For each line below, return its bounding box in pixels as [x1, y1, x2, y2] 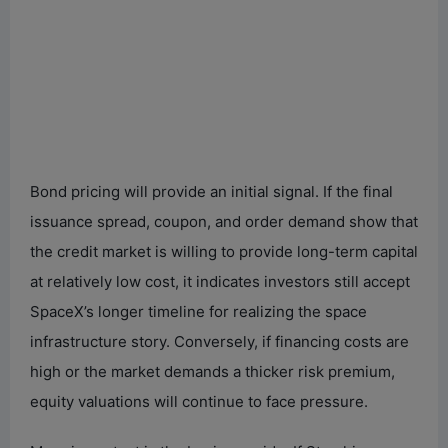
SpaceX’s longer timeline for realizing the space [30, 301, 367, 321]
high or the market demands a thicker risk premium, [30, 361, 395, 381]
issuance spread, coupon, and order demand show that [30, 211, 418, 231]
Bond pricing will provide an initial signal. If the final [30, 181, 393, 201]
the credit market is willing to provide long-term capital [30, 241, 418, 261]
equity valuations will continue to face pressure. [30, 391, 368, 411]
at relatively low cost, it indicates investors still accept [30, 271, 410, 291]
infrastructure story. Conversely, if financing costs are [30, 331, 409, 351]
